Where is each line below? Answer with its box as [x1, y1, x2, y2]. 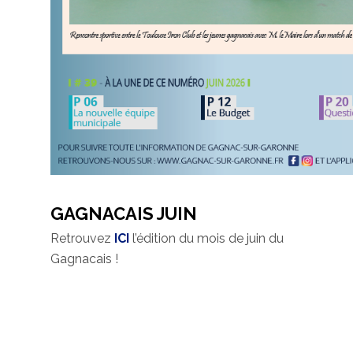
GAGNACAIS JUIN [50, 203, 197, 225]
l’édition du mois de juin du [129, 231, 284, 247]
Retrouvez [50, 231, 114, 247]
